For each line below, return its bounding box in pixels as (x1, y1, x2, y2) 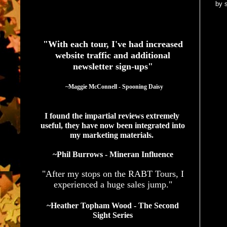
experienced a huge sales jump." (53, 179, 172, 190)
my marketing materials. (70, 130, 156, 139)
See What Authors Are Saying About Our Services (41, 17, 173, 24)
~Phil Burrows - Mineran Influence (52, 149, 173, 159)
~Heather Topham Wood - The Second (47, 201, 179, 210)
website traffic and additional (55, 50, 170, 60)
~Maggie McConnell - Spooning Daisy (65, 83, 163, 90)
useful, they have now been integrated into (41, 121, 185, 130)
